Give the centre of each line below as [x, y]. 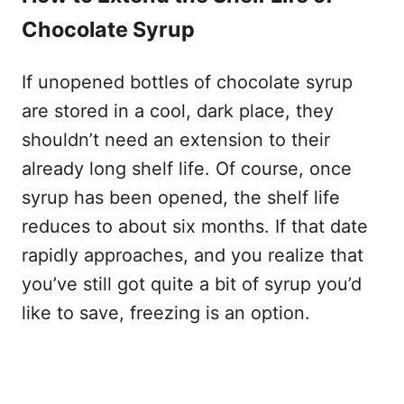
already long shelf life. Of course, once [187, 169]
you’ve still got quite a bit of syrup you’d [192, 285]
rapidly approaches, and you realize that [193, 256]
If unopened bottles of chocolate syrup [187, 83]
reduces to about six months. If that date [195, 227]
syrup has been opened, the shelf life [181, 198]
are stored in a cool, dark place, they [178, 111]
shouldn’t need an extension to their [176, 140]
